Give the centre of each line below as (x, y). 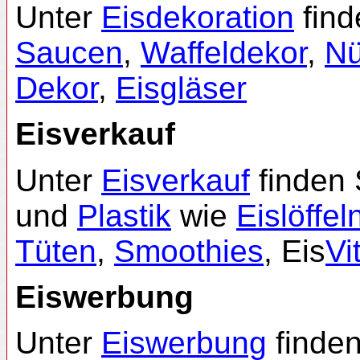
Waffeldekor (224, 52)
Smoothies (189, 251)
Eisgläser (181, 88)
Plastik (124, 215)
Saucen (69, 52)
